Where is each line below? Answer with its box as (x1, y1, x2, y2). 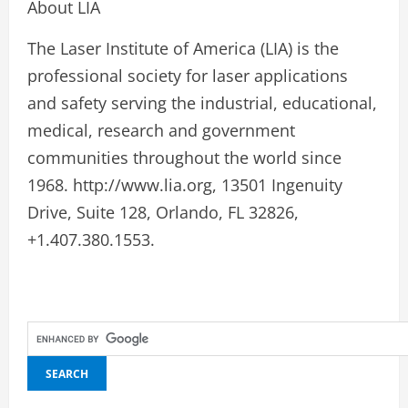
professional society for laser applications (27, 65, 348, 87)
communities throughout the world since (27, 147, 342, 168)
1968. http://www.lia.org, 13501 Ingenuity (27, 174, 342, 196)
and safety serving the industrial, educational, (27, 92, 377, 114)
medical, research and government (27, 119, 295, 141)
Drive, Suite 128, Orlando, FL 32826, (27, 201, 299, 223)
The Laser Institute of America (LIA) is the (27, 37, 339, 59)
